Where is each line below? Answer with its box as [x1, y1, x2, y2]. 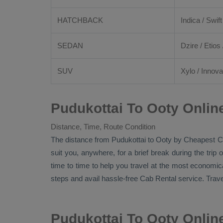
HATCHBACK [57, 16, 103, 24]
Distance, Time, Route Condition [51, 122, 155, 131]
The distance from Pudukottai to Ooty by [51, 135, 184, 144]
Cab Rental [140, 174, 176, 183]
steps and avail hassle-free [51, 174, 140, 183]
